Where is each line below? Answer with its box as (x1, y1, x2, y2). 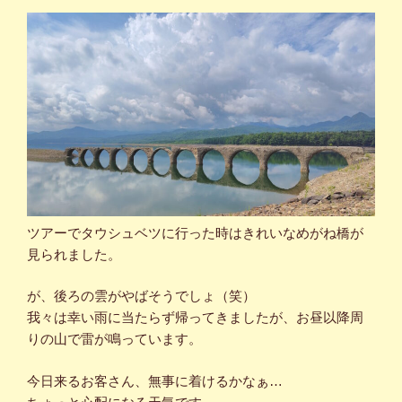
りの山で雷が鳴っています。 (27, 331, 202, 347)
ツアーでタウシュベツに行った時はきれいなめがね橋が (27, 224, 363, 240)
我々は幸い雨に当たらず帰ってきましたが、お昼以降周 (27, 310, 363, 326)
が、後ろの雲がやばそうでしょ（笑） (27, 288, 256, 304)
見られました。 (27, 246, 121, 262)
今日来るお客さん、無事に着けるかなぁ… (27, 372, 283, 389)
